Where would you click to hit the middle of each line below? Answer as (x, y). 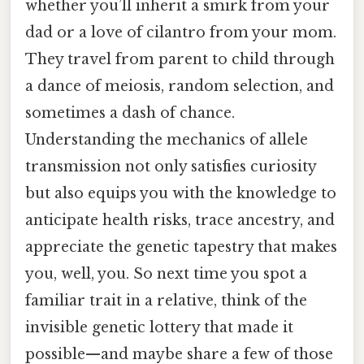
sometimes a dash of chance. (130, 113)
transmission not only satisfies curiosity (171, 166)
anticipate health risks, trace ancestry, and (180, 220)
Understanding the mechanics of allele (167, 139)
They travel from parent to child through (180, 59)
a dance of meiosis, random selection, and (180, 86)
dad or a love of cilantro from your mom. (181, 32)
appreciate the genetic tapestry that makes (181, 247)
